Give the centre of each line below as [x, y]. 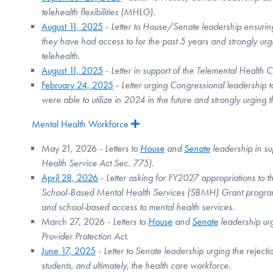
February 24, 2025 [77, 85]
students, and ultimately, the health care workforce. [136, 266]
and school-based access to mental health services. [138, 207]
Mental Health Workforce [80, 124]
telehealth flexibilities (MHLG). [98, 12]
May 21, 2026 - [73, 149]
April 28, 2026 [70, 178]
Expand [155, 123]
